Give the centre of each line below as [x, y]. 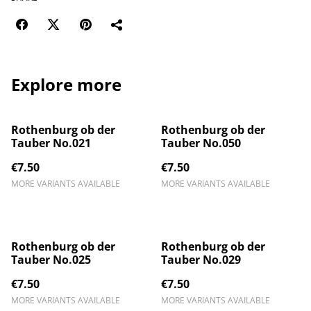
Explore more [66, 84]
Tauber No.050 [201, 143]
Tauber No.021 [51, 143]
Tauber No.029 [201, 260]
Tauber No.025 [51, 260]
